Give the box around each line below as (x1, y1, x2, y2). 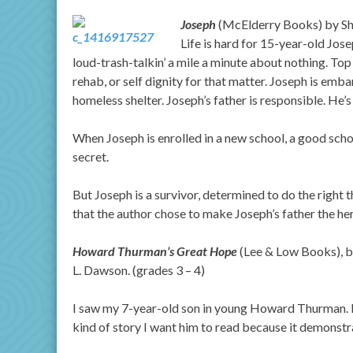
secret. (72, 149, 109, 164)
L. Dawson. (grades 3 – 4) (72, 262, 205, 277)
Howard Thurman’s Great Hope (72, 243, 240, 258)
